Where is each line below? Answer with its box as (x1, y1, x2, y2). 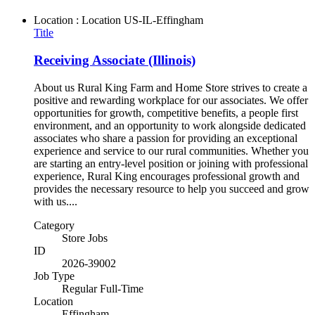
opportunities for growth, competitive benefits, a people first (34, 106, 298, 119)
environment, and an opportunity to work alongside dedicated (34, 119, 306, 131)
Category (34, 219, 75, 231)
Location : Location (34, 14, 121, 27)
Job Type (34, 269, 75, 282)
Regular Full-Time (62, 282, 143, 295)
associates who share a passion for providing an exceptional (34, 131, 297, 144)
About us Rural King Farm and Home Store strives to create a (34, 81, 307, 94)
